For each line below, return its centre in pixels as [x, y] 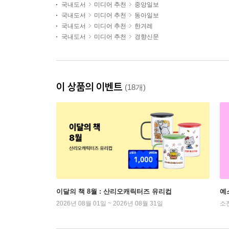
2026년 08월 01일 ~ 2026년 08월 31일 [110, 203]
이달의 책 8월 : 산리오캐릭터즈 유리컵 [114, 191]
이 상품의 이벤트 [90, 87]
